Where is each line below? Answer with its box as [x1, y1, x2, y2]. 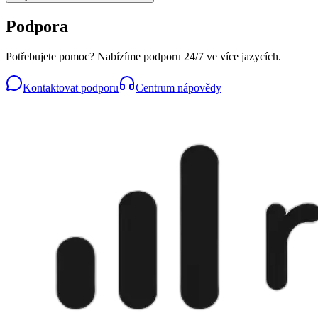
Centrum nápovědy [136, 82, 221, 94]
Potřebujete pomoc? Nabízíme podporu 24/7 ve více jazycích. [6, 50, 281, 63]
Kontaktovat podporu [23, 82, 119, 94]
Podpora [6, 17, 68, 36]
